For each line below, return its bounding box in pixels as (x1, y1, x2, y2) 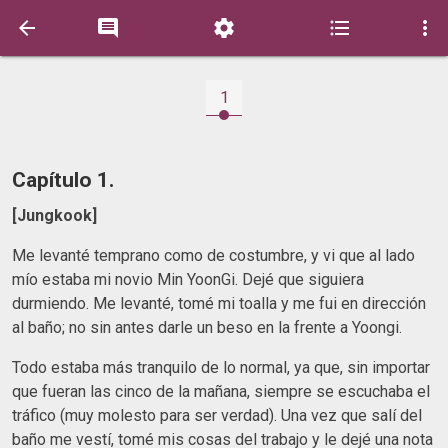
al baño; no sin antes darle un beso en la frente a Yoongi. (12, 317, 402, 337)
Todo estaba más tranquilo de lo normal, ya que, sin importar (12, 357, 430, 377)
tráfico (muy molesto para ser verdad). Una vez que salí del (12, 405, 422, 425)
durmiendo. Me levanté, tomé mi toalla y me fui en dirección (12, 293, 426, 313)
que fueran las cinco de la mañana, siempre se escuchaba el (12, 381, 430, 401)
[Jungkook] (12, 205, 97, 225)
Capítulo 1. (12, 168, 114, 192)
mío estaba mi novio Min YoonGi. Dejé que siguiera (12, 269, 364, 289)
